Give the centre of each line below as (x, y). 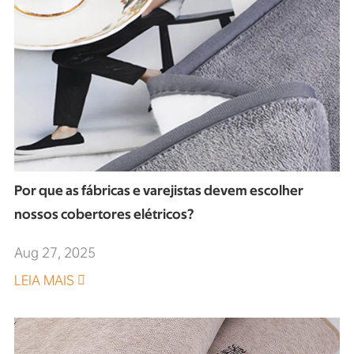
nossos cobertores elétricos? (104, 215)
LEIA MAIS (45, 281)
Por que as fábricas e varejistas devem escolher (158, 192)
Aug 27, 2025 (55, 253)
